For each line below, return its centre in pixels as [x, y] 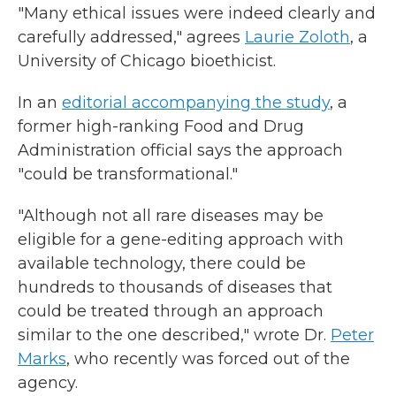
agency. [48, 383]
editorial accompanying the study [196, 103]
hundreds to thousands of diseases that [175, 287]
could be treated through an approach [171, 311]
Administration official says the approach [180, 150]
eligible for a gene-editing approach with [181, 240]
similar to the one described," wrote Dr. [174, 335]
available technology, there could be [162, 263]
